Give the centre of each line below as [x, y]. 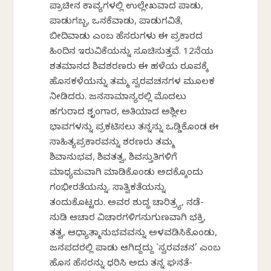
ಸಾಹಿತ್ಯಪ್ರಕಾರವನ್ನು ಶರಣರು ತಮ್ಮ [113, 143]
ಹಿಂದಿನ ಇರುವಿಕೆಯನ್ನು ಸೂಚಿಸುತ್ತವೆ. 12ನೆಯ [132, 52]
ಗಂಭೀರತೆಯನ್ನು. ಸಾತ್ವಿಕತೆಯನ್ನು [108, 188]
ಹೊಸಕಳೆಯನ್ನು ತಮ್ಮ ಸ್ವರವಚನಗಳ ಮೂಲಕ [132, 83]
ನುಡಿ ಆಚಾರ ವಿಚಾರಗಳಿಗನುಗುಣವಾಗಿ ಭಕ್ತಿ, [128, 219]
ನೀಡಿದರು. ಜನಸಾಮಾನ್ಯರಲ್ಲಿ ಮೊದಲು [118, 98]
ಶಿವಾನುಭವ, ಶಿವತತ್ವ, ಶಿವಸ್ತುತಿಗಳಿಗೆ [114, 158]
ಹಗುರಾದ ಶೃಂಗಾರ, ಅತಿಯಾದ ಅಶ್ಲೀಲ [119, 113]
